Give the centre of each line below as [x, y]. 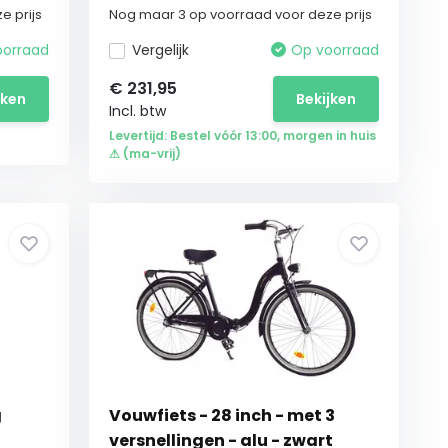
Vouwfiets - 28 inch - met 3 [222, 415]
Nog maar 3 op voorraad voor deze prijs [241, 14]
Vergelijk [161, 50]
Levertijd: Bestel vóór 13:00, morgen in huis [243, 135]
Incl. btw [138, 111]
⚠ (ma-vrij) [145, 153]
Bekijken [326, 98]
